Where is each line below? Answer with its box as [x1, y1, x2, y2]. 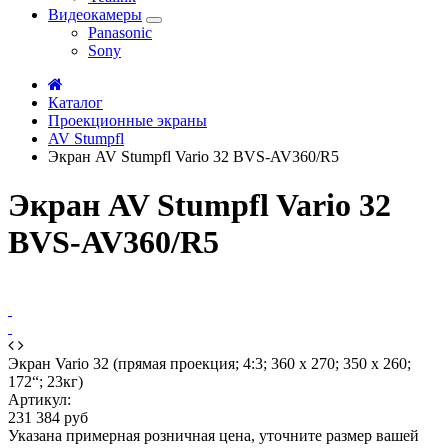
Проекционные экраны [48, 111, 207, 129]
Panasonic [88, 23, 152, 41]
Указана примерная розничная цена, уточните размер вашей [8, 426, 419, 444]
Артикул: [8, 390, 71, 408]
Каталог [48, 93, 103, 111]
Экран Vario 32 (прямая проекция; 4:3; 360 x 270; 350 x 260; [8, 354, 411, 372]
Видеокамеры [48, 5, 142, 23]
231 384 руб [8, 408, 88, 426]
